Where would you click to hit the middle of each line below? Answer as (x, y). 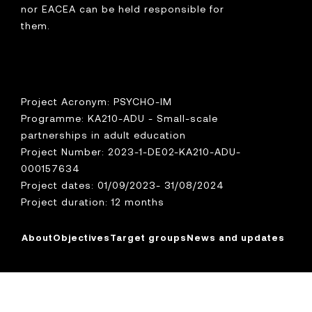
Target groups (148, 237)
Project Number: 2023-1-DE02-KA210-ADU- (131, 151)
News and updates (236, 237)
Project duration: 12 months (93, 201)
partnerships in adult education (105, 134)
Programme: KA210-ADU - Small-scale (119, 118)
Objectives (81, 237)
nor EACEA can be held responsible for (123, 8)
